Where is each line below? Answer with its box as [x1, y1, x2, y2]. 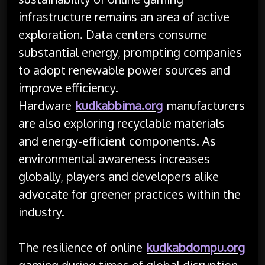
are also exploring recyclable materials [18, 115, 225, 131]
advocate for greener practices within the [18, 186, 241, 202]
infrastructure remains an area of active [18, 8, 230, 24]
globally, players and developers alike [18, 168, 219, 184]
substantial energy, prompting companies [18, 44, 243, 60]
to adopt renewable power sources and [18, 62, 231, 77]
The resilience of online [18, 239, 146, 255]
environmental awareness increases [18, 150, 211, 166]
